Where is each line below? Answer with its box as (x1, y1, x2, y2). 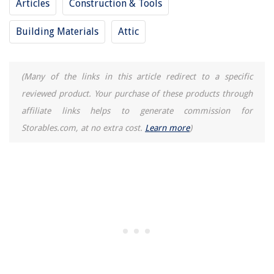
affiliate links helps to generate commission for (21, 105, 253, 116)
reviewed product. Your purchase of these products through (21, 88, 253, 98)
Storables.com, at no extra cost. (21, 122, 145, 133)
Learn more (145, 122, 190, 133)
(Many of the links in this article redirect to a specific (21, 71, 253, 81)
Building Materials (16, 25, 98, 37)
